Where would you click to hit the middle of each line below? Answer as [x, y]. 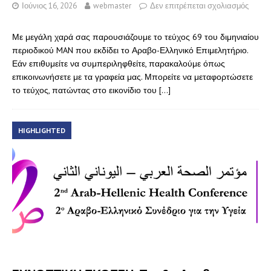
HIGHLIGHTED [42, 130]
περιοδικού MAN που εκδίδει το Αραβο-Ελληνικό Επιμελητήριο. [130, 50]
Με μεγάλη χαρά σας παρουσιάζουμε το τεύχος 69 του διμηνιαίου [135, 37]
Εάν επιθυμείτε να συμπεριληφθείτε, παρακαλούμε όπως [119, 63]
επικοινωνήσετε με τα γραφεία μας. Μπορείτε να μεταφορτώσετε [132, 77]
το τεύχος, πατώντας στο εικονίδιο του [86, 90]
